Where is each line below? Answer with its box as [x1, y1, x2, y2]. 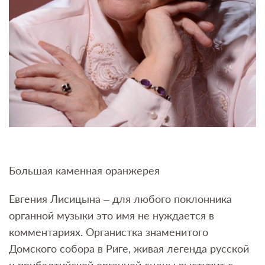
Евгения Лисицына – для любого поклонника [9, 192, 232, 206]
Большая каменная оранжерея [9, 164, 160, 177]
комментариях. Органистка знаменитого [9, 225, 208, 239]
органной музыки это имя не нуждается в [9, 209, 214, 222]
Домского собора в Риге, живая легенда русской [9, 242, 249, 256]
